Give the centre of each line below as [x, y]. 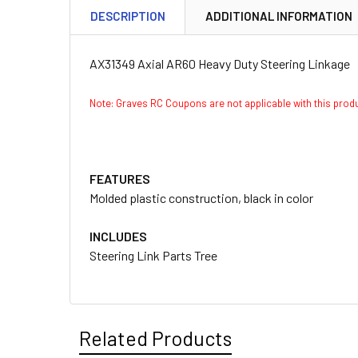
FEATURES [120, 179]
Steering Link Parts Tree [153, 255]
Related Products [155, 338]
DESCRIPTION [128, 16]
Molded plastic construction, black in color [201, 198]
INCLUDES [118, 236]
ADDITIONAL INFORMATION [279, 16]
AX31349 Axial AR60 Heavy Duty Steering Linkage [220, 64]
